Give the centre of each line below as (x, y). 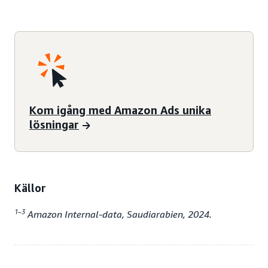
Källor (30, 188)
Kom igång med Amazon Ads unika (120, 110)
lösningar (54, 124)
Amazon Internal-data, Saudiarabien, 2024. (118, 214)
